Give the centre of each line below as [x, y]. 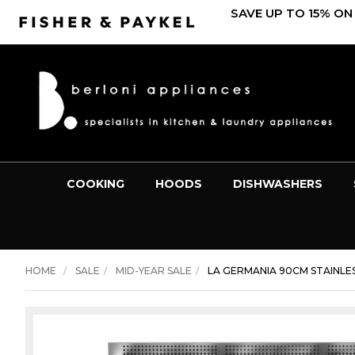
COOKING [95, 183]
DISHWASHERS [277, 183]
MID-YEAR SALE [153, 270]
